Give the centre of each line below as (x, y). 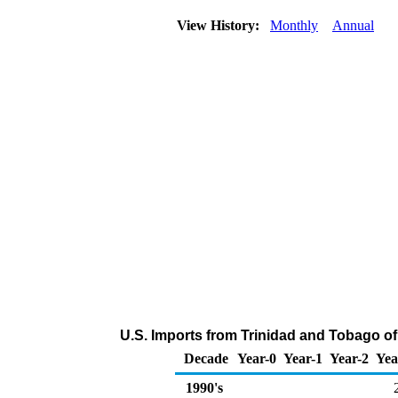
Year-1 (303, 358)
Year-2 (349, 358)
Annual (353, 25)
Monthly (294, 25)
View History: (220, 25)
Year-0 (257, 358)
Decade (206, 358)
